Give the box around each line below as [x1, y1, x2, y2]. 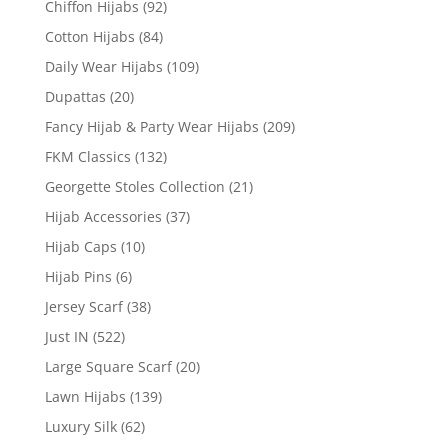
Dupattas [44, 86, 106, 106]
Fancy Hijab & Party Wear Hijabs [44, 116, 259, 136]
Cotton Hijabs [44, 26, 135, 46]
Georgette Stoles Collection [44, 176, 225, 196]
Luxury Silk [44, 416, 117, 436]
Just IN [44, 326, 89, 346]
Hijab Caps [44, 236, 117, 256]
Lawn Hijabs [44, 386, 126, 406]
